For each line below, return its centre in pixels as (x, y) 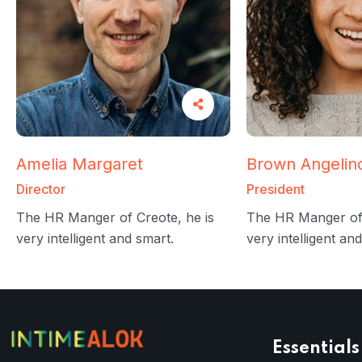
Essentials (316, 348)
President (276, 189)
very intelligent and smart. (95, 238)
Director (41, 189)
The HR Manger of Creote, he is (115, 217)
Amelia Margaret (80, 164)
